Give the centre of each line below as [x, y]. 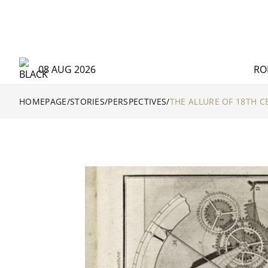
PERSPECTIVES [137, 101]
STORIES [87, 101]
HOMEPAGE [43, 101]
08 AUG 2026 [67, 69]
